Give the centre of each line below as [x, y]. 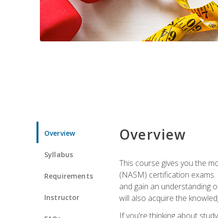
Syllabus [59, 154]
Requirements [69, 176]
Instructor [62, 197]
